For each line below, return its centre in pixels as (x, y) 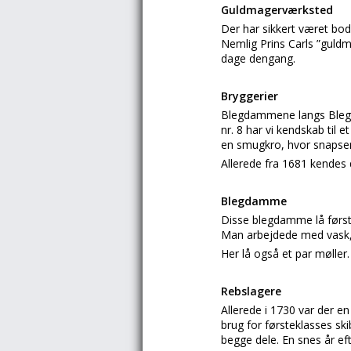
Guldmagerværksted (277, 10)
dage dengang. (258, 58)
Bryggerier (250, 96)
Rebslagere (251, 291)
